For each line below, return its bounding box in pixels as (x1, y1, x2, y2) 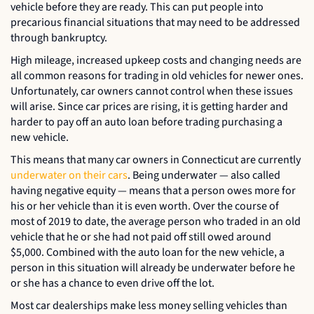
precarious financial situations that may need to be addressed (11, 14, 300, 30)
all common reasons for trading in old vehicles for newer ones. (11, 67, 303, 83)
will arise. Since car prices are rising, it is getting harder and (11, 98, 288, 114)
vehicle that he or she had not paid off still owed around (11, 228, 271, 245)
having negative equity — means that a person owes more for (11, 182, 296, 198)
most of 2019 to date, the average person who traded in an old (11, 213, 301, 229)
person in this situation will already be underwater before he (11, 259, 295, 275)
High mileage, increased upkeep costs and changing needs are (11, 52, 301, 68)
